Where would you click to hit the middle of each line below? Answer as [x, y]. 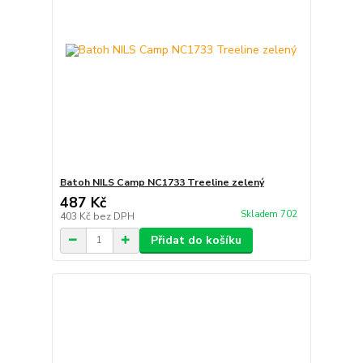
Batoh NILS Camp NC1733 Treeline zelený [162, 182]
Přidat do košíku [196, 240]
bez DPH [113, 216]
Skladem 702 [270, 214]
